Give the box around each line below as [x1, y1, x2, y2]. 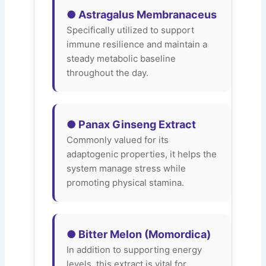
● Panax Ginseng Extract [66, 118, 197, 131]
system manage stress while [66, 162, 186, 174]
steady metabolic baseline [66, 52, 176, 64]
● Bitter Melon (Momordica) [66, 227, 211, 240]
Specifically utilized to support [66, 24, 195, 36]
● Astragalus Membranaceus [66, 8, 217, 21]
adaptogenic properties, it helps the [66, 148, 217, 160]
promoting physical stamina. [66, 176, 185, 188]
